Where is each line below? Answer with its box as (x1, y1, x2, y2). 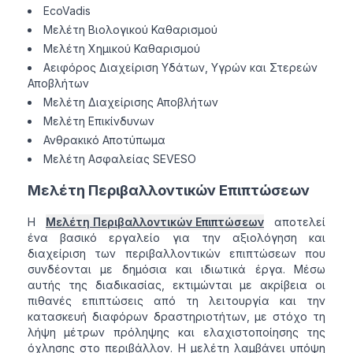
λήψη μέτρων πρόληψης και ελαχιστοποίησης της (27, 325, 326, 340)
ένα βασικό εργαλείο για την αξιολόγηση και (27, 231, 326, 245)
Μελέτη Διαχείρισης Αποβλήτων (43, 95, 218, 110)
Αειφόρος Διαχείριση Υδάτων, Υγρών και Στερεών (43, 61, 318, 75)
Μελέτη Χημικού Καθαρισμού (43, 42, 200, 56)
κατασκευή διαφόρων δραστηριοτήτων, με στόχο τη (27, 310, 326, 324)
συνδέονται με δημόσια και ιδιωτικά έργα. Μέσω (27, 262, 326, 277)
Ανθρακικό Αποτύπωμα (43, 133, 165, 147)
